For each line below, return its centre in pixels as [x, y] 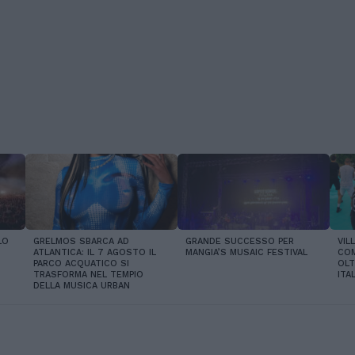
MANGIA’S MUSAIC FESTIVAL [246, 252]
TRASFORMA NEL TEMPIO [88, 275]
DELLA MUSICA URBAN [82, 286]
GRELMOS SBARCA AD [81, 241]
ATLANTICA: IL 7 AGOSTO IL [95, 252]
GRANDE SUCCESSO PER [240, 241]
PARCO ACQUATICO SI [81, 263]
